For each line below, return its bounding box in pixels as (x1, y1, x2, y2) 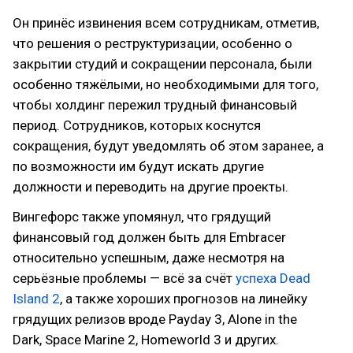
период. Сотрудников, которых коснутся (13, 117, 261, 133)
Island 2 (13, 291, 60, 307)
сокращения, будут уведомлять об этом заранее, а (13, 138, 324, 154)
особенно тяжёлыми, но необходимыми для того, (13, 76, 318, 92)
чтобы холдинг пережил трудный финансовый (13, 97, 297, 113)
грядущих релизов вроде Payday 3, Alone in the (13, 311, 297, 327)
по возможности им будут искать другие (13, 158, 264, 174)
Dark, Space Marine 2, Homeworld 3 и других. (13, 332, 279, 347)
